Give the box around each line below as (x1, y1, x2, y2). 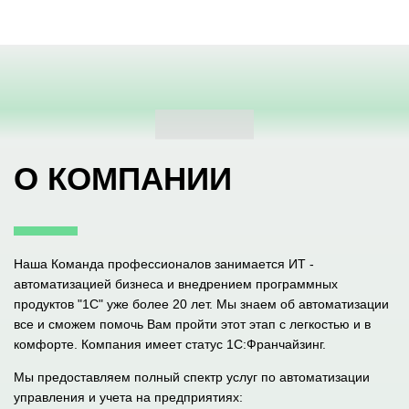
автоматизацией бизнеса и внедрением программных (14, 276, 338, 291)
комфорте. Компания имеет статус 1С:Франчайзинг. (14, 336, 326, 351)
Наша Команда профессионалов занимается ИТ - (14, 256, 314, 271)
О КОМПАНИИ (14, 160, 232, 196)
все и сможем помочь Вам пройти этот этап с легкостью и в (14, 316, 371, 331)
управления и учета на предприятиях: (14, 389, 243, 404)
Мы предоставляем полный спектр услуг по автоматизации (14, 369, 370, 384)
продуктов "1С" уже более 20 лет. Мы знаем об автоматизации (14, 296, 389, 311)
